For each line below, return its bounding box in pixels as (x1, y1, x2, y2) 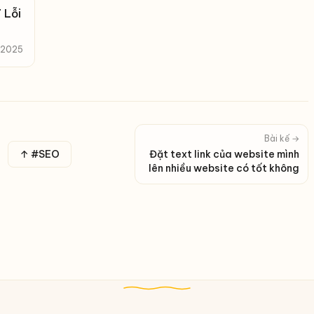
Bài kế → (264, 133, 299, 144)
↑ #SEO (19, 148, 60, 161)
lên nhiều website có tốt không (149, 162, 299, 175)
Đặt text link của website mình (149, 148, 299, 161)
